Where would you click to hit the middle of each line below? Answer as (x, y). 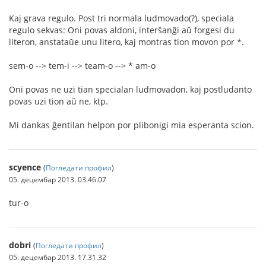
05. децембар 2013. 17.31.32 (58, 257)
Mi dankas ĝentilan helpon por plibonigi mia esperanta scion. (132, 125)
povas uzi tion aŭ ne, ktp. (58, 101)
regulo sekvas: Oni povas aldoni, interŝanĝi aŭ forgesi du (122, 30)
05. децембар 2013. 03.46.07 (58, 179)
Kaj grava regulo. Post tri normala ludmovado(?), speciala (121, 18)
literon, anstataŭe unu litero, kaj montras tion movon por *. (126, 42)
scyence (25, 167)
